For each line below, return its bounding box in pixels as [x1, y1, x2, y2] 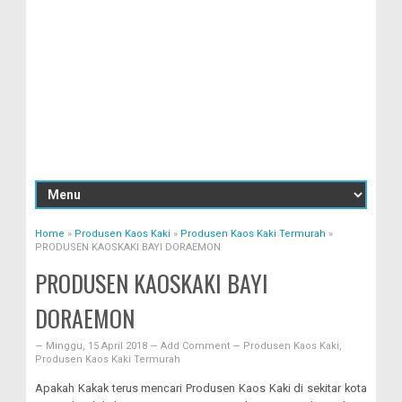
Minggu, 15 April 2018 [46, 340, 150, 352]
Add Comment [161, 340, 232, 352]
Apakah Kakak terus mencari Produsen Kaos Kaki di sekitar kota [35, 381, 367, 395]
